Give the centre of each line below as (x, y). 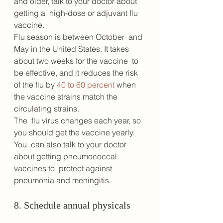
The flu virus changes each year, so (78, 121)
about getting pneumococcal (66, 157)
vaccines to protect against (64, 168)
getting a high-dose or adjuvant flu (77, 13)
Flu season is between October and (79, 37)
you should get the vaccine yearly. (75, 133)
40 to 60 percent (86, 85)
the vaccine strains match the (67, 97)
